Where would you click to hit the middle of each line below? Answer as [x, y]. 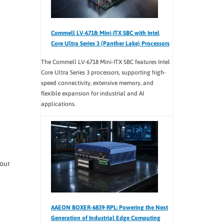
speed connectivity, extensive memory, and [97, 83]
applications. [58, 104]
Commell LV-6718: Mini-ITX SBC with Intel [105, 33]
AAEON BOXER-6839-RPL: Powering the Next [109, 207]
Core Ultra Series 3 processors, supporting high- [103, 73]
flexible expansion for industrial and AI [92, 94]
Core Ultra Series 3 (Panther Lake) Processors [110, 44]
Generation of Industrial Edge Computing [106, 218]
